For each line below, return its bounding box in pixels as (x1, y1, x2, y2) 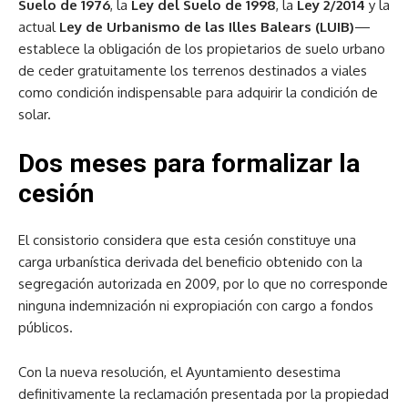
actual (18, 17, 59, 36)
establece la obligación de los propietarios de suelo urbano (18, 39, 385, 57)
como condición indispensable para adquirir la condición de (18, 83, 378, 101)
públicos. (18, 318, 73, 336)
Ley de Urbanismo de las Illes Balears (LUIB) (59, 17, 354, 36)
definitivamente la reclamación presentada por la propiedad (18, 384, 389, 403)
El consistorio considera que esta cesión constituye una (18, 230, 356, 249)
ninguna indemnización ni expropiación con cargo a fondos (18, 296, 373, 314)
